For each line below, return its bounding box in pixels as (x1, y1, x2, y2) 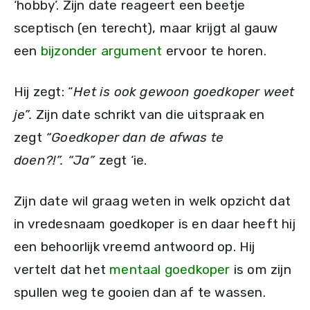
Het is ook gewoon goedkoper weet (73, 84, 295, 100)
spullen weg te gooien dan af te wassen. (14, 284, 266, 301)
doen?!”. (14, 152, 68, 169)
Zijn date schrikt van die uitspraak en (36, 107, 265, 123)
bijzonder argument (40, 43, 163, 60)
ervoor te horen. (162, 43, 266, 60)
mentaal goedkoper (109, 262, 230, 278)
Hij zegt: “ (14, 84, 74, 100)
